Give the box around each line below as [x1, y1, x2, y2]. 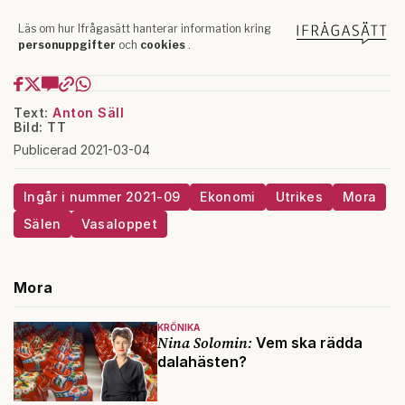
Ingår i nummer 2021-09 [24, 188, 181, 204]
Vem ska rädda [251, 333, 363, 352]
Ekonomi [200, 188, 256, 204]
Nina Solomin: [156, 332, 252, 353]
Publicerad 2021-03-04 [14, 141, 150, 157]
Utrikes [275, 188, 323, 204]
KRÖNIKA [156, 321, 200, 333]
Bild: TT [14, 118, 66, 135]
